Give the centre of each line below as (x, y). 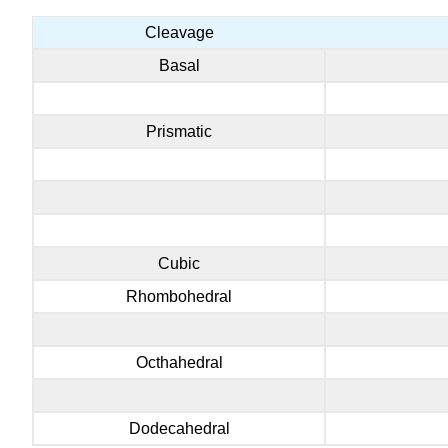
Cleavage (179, 33)
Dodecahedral (179, 429)
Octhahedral (179, 363)
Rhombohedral (179, 297)
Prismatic (179, 132)
